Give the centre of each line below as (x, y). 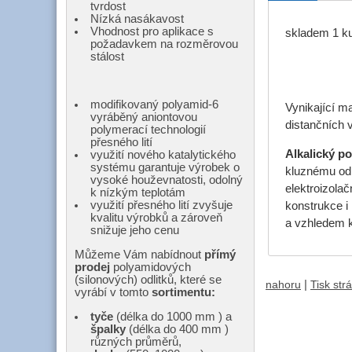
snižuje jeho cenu (135, 231)
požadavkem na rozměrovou (164, 44)
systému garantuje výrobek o (165, 168)
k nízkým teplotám (138, 193)
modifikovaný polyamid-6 (154, 105)
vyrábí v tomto (113, 293)
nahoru (283, 284)
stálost (107, 56)
